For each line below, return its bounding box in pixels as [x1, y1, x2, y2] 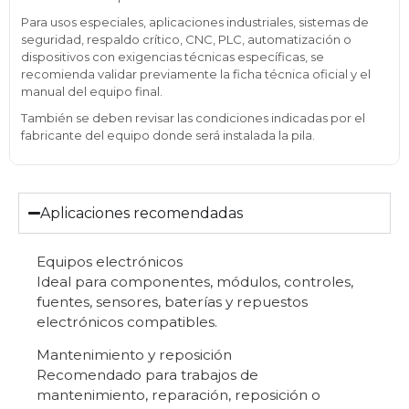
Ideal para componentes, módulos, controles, [37, 272, 353, 290]
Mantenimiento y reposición [37, 346, 232, 364]
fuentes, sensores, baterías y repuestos [37, 292, 308, 310]
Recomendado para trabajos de [37, 366, 258, 384]
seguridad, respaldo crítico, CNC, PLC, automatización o [21, 31, 351, 47]
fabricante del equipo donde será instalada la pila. [21, 127, 315, 142]
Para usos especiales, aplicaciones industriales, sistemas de [21, 14, 369, 29]
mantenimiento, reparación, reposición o [37, 386, 320, 404]
